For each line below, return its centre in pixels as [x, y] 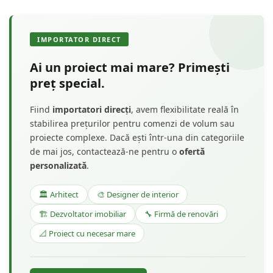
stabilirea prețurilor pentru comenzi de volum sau [132, 123]
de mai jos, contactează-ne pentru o [105, 151]
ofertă [192, 151]
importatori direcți [92, 109]
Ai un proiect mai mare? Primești [130, 67]
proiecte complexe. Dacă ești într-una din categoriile [137, 137]
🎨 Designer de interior [138, 194]
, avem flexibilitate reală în [185, 109]
